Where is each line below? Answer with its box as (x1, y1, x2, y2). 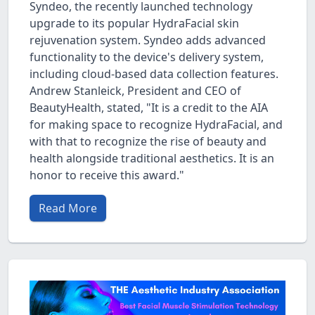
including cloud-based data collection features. (30, 66, 278, 82)
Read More (39, 200, 97, 217)
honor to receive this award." (30, 167, 184, 184)
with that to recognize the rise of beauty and (30, 134, 266, 150)
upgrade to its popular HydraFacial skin (30, 15, 239, 32)
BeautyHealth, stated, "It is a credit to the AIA (30, 100, 268, 116)
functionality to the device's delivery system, (30, 49, 264, 65)
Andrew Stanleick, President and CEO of (30, 83, 241, 99)
